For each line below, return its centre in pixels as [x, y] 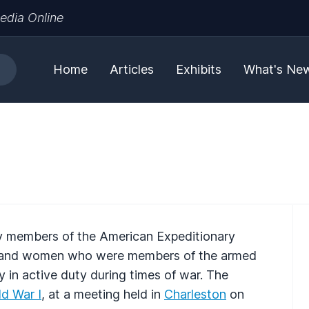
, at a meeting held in [103, 294]
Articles [132, 69]
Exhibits [199, 69]
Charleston [195, 294]
